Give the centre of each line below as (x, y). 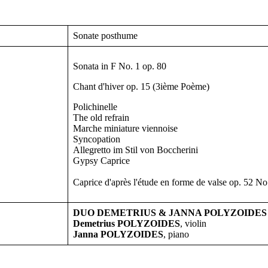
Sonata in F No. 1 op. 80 (120, 66)
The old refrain (101, 118)
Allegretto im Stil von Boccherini (135, 150)
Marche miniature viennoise (125, 129)
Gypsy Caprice (101, 161)
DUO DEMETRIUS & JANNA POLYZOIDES (170, 213)
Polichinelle (95, 107)
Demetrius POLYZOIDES (127, 224)
